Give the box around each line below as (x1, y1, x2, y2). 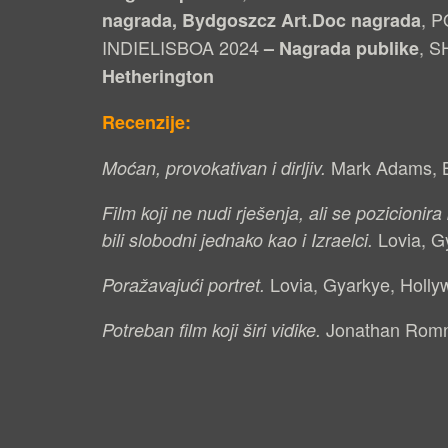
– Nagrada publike (259, 35, 419, 62)
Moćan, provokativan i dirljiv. (102, 155, 331, 181)
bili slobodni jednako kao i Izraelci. (102, 227, 378, 253)
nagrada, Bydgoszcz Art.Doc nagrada (102, 7, 421, 34)
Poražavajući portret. (102, 272, 270, 298)
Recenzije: (102, 109, 191, 136)
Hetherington (102, 63, 214, 90)
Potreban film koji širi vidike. (102, 317, 326, 343)
